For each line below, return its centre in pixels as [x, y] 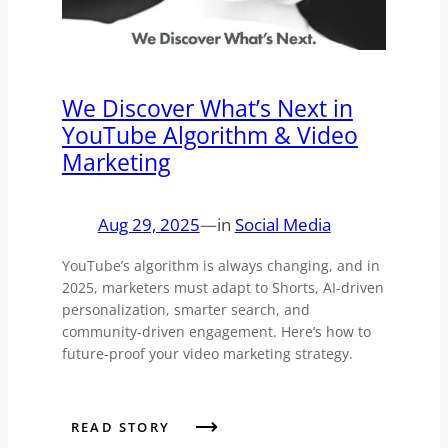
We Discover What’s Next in [207, 107]
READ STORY [120, 427]
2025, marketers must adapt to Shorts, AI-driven [222, 287]
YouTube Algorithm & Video [209, 134]
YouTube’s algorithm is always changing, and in [220, 265]
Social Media [282, 224]
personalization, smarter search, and [185, 309]
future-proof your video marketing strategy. [207, 353]
